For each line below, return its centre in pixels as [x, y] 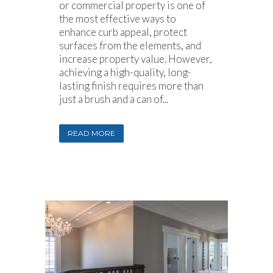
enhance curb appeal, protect [123, 32]
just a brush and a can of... [114, 99]
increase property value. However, [136, 59]
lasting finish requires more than [131, 86]
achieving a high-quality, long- [125, 73]
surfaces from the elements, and [130, 46]
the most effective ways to [118, 19]
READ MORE [91, 133]
